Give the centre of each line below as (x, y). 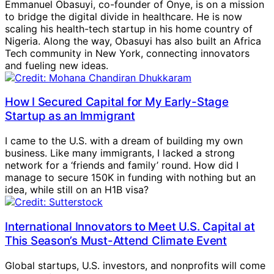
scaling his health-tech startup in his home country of (129, 28)
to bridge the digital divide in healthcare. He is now (124, 16)
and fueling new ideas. (57, 65)
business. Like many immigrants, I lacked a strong (120, 153)
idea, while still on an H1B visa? (77, 190)
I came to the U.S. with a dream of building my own (124, 141)
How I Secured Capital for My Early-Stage (117, 102)
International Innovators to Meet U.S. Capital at (130, 226)
